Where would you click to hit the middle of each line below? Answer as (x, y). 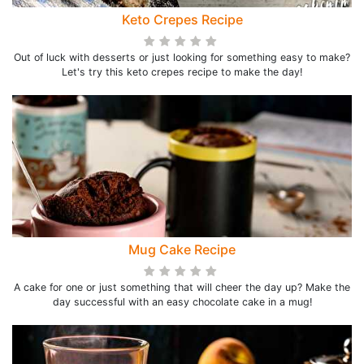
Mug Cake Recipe (182, 249)
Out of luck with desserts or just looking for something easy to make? (182, 57)
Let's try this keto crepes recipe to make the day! (182, 72)
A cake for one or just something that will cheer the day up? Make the (182, 287)
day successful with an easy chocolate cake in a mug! (182, 302)
